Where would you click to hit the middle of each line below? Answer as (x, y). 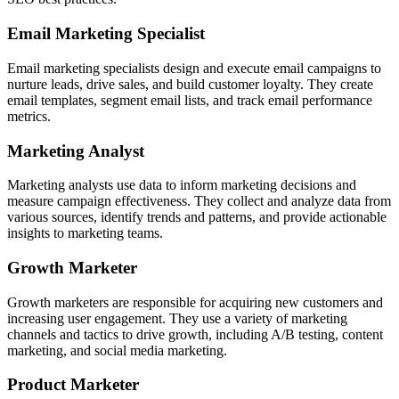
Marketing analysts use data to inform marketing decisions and (182, 185)
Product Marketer (73, 385)
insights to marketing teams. (89, 233)
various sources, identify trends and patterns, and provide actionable (197, 217)
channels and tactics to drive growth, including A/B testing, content (195, 334)
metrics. (33, 116)
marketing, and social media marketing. (121, 350)
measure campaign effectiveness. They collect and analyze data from (199, 201)
